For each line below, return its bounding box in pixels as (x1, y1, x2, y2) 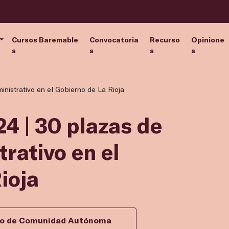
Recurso (149, 35, 180, 44)
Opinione (191, 35, 225, 44)
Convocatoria (89, 35, 139, 44)
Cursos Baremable (12, 35, 79, 44)
